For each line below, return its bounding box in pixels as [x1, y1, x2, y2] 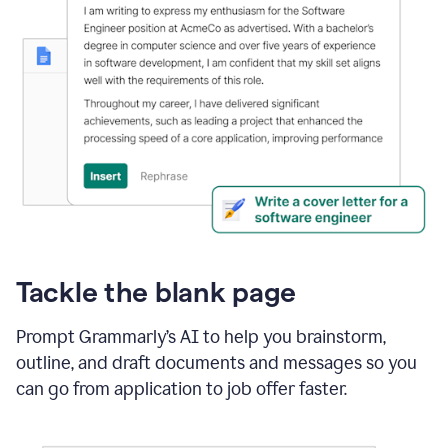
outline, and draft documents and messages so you [16, 351, 417, 374]
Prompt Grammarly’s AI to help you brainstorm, [16, 325, 386, 348]
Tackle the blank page [16, 276, 297, 307]
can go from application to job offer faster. [16, 377, 347, 400]
